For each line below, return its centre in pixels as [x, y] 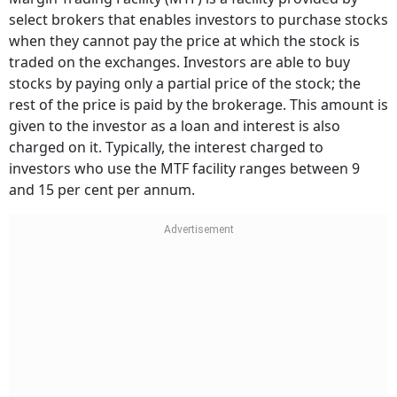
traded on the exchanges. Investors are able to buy [179, 62]
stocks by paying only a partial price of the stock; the [185, 83]
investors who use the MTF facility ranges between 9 [184, 168]
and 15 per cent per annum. [102, 190]
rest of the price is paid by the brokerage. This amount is [198, 105]
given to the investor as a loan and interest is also [175, 126]
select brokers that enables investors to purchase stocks [198, 19]
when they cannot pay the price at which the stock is [184, 41]
